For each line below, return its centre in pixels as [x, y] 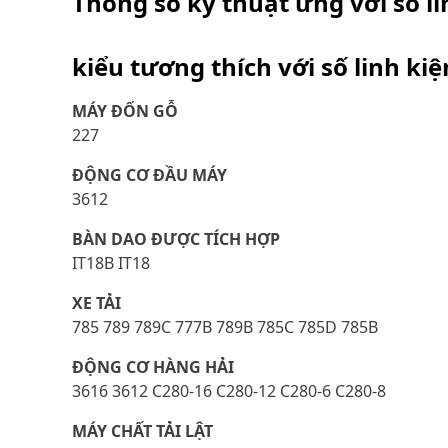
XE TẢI [96, 303]
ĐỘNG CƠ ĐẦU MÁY [149, 175]
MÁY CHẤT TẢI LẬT [142, 431]
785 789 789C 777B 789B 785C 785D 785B [225, 327]
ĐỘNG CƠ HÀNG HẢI [153, 367]
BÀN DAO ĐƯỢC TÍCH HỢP [176, 239]
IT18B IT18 [111, 263]
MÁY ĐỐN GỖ [125, 111]
